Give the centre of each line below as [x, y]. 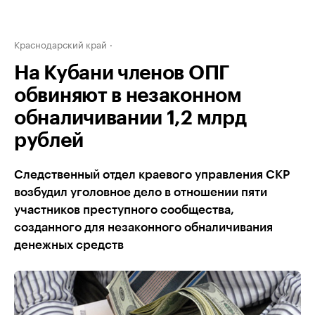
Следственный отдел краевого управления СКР [152, 175]
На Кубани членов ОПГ [122, 73]
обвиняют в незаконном [128, 96]
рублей [49, 141]
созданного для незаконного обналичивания [143, 227]
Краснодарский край [60, 44]
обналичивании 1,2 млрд [130, 118]
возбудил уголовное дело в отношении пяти [141, 192]
